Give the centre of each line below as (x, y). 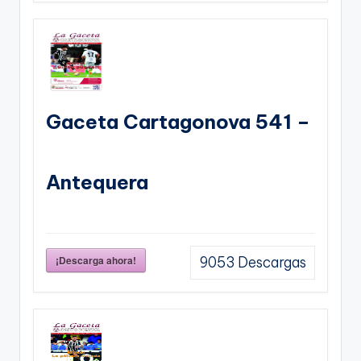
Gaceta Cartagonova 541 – (178, 121)
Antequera (97, 182)
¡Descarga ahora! (96, 260)
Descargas (270, 262)
